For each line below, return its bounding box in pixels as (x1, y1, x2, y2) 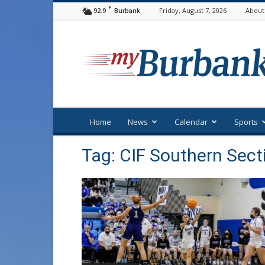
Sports (234, 117, 258, 127)
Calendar (174, 117, 208, 127)
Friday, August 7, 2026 (159, 6, 227, 15)
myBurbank (183, 24, 227, 35)
